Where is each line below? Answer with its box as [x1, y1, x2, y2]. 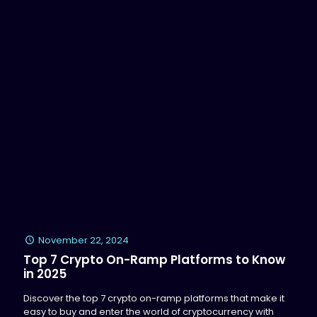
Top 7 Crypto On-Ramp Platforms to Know [23, 251, 285, 268]
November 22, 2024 [38, 234, 129, 247]
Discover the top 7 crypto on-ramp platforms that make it [23, 292, 284, 305]
